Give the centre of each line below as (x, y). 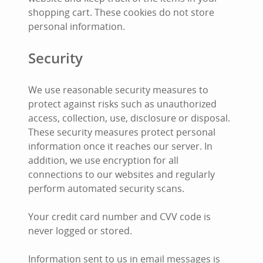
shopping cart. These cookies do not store (121, 12)
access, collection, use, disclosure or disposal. (129, 118)
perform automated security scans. (106, 188)
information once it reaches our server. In (120, 146)
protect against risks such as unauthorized (122, 104)
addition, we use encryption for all (103, 160)
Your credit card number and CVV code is (119, 217)
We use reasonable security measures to (118, 90)
